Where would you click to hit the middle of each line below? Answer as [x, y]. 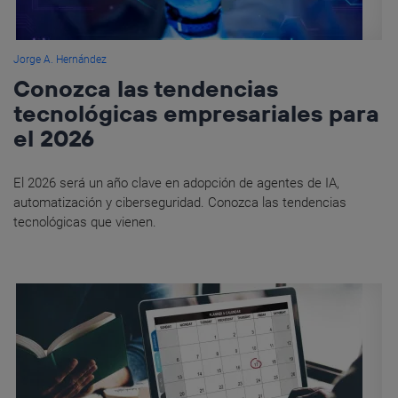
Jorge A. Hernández [60, 59]
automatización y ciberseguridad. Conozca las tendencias [180, 202]
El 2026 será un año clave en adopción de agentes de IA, [176, 183]
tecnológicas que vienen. [85, 222]
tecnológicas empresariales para [196, 113]
